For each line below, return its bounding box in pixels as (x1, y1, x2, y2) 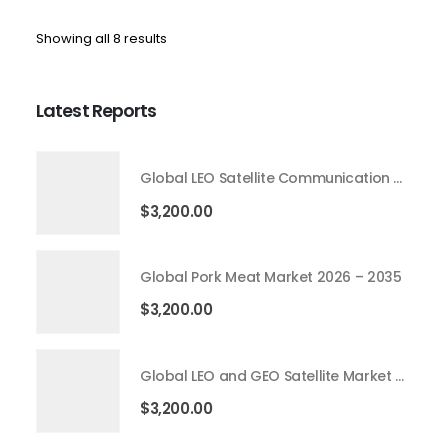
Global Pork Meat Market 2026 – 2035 (140, 266, 402, 287)
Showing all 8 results (36, 28, 167, 48)
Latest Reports (36, 97, 157, 123)
